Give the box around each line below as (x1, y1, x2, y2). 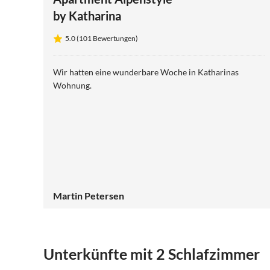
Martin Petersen (53, 189, 124, 201)
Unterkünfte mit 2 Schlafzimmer (43, 245, 260, 263)
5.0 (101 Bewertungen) (65, 33, 138, 43)
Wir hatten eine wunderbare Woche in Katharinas (53, 66, 239, 77)
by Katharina (53, 8, 121, 23)
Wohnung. (53, 80, 92, 90)
